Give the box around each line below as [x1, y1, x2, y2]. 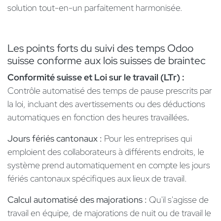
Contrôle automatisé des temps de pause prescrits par [7, 85, 212, 97]
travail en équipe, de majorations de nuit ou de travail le [7, 207, 211, 219]
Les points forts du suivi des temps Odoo [7, 41, 193, 55]
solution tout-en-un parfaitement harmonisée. [7, 2, 183, 14]
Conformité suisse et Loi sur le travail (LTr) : [7, 72, 184, 83]
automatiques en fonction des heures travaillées [7, 111, 187, 123]
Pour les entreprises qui [104, 133, 192, 145]
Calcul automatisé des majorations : [7, 194, 149, 206]
